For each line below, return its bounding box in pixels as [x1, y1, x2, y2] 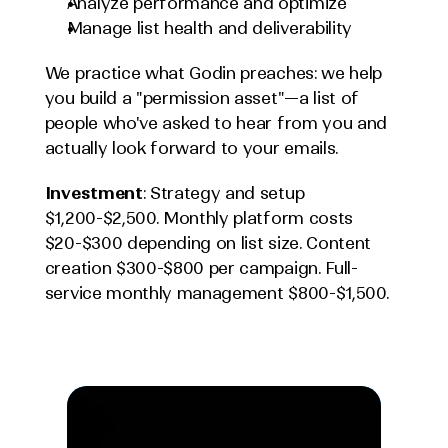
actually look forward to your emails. [44, 138, 338, 158]
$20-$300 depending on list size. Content [44, 233, 371, 253]
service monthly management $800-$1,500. [44, 283, 389, 303]
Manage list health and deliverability [66, 18, 352, 38]
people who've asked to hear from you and [44, 113, 387, 133]
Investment [44, 183, 143, 203]
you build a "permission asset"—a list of [44, 88, 359, 108]
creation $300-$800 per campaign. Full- [44, 258, 358, 278]
